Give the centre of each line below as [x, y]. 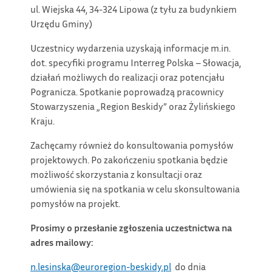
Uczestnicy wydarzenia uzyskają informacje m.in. [131, 48]
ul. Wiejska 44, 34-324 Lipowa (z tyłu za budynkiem [134, 9]
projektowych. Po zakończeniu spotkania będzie [129, 160]
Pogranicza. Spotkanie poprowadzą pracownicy [127, 92]
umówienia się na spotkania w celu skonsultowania [135, 189]
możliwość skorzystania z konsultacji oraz [116, 175]
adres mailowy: [62, 243]
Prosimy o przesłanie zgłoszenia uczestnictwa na [131, 228]
